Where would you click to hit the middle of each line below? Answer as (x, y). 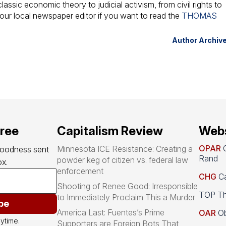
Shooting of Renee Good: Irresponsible (128, 186)
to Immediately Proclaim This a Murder (126, 197)
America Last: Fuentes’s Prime (111, 212)
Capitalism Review (110, 131)
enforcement (80, 171)
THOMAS (200, 16)
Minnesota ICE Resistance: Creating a (125, 149)
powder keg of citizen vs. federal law (123, 160)
